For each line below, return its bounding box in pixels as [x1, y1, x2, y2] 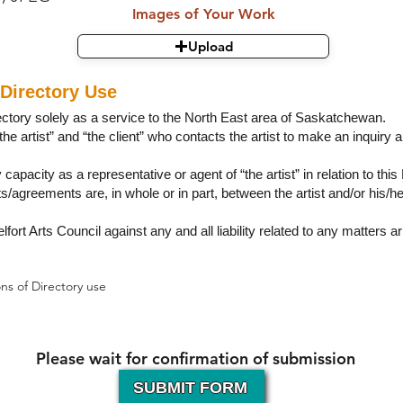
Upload [187, 38, 233, 55]
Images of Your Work [131, 5, 275, 22]
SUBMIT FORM [132, 378, 247, 397]
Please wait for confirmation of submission [35, 348, 355, 369]
